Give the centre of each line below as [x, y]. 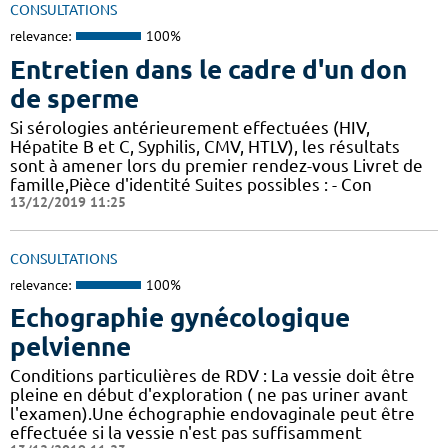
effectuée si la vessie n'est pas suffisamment [186, 433]
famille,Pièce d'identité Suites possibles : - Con [191, 184]
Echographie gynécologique [180, 318]
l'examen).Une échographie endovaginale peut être [212, 414]
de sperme [74, 98]
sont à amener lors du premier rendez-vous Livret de [216, 165]
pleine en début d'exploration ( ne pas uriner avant [209, 395]
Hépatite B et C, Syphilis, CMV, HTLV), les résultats [205, 146]
